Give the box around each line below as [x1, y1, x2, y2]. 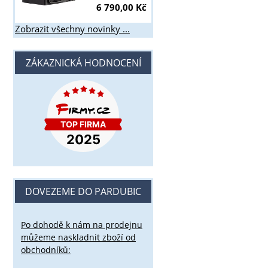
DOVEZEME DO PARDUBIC [25, 185, 141, 199]
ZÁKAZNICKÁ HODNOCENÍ [25, 56, 141, 70]
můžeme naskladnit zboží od [21, 231, 136, 243]
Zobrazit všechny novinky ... [15, 23, 130, 36]
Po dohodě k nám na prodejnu [21, 218, 142, 230]
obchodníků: [21, 243, 71, 255]
